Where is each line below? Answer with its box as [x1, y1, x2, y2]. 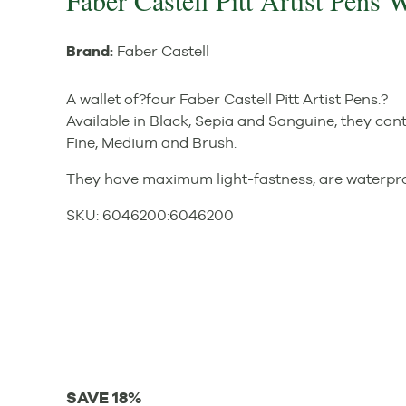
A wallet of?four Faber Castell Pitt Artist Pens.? [66, 91, 388, 109]
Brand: [66, 43, 117, 61]
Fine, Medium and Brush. [66, 134, 237, 152]
